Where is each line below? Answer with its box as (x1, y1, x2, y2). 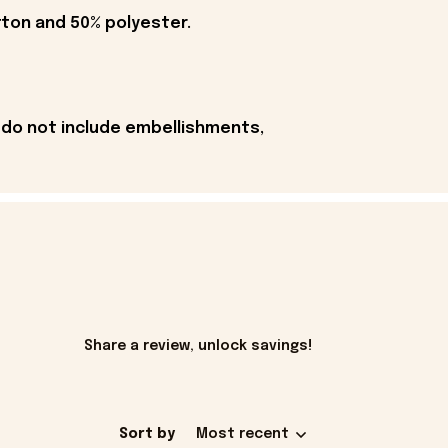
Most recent (196, 427, 289, 442)
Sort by (119, 427, 175, 442)
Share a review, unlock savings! (84, 339, 312, 354)
